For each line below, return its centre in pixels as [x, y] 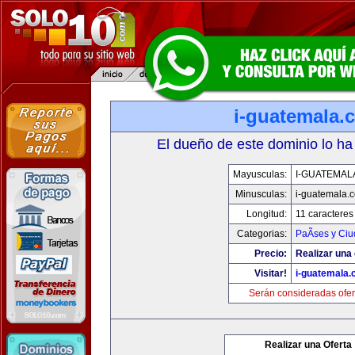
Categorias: [261, 234]
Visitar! [270, 273]
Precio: [270, 254]
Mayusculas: [260, 174]
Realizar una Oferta [308, 345]
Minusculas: [261, 194]
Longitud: [266, 214]
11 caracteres [324, 214]
